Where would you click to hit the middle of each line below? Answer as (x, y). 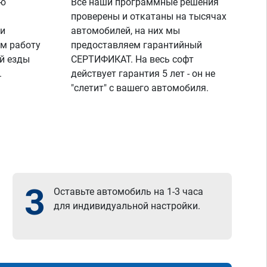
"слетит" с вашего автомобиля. (140, 88)
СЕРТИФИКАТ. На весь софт (133, 59)
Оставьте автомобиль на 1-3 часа (129, 192)
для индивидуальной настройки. (127, 206)
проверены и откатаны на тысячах (149, 16)
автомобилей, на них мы (126, 31)
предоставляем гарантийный (137, 45)
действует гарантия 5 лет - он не (143, 74)
